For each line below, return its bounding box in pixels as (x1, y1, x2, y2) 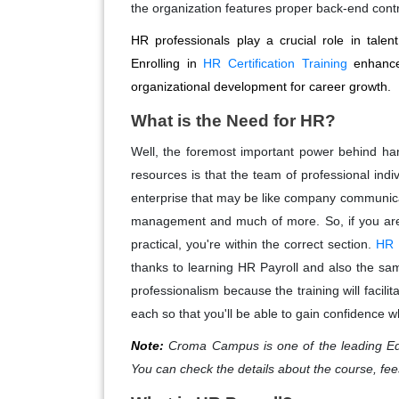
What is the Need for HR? (131, 111, 336, 131)
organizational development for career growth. (131, 79, 391, 94)
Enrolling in (131, 56, 204, 71)
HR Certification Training (203, 56, 347, 71)
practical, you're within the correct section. (131, 237, 376, 252)
